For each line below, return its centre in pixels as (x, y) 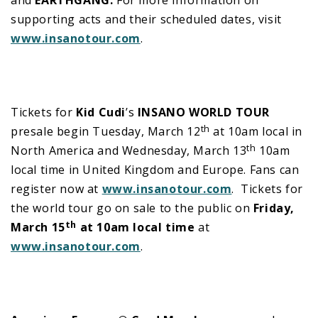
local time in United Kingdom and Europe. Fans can (155, 169)
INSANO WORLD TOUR (204, 112)
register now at (56, 188)
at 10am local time (136, 227)
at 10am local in (256, 131)
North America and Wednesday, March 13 (129, 150)
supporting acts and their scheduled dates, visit (146, 19)
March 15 (38, 227)
